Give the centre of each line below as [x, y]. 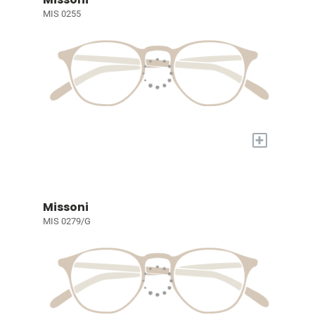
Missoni [65, 207]
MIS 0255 [62, 14]
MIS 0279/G [66, 221]
